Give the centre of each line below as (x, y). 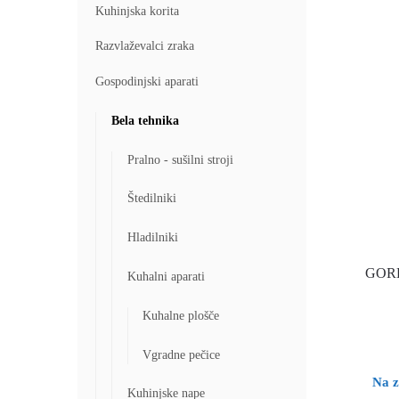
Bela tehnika (145, 120)
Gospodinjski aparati (147, 81)
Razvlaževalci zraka (145, 46)
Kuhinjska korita (137, 11)
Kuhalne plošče (181, 315)
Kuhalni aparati (166, 276)
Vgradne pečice (182, 354)
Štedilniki (151, 199)
